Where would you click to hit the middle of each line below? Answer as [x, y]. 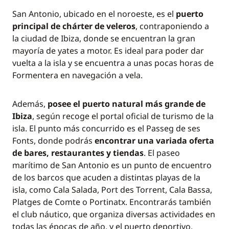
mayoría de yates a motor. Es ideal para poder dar [108, 51]
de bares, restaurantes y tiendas [78, 153]
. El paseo [162, 153]
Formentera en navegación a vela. [77, 75]
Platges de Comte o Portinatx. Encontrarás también [112, 202]
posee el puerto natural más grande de [127, 104]
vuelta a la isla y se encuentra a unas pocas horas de [113, 63]
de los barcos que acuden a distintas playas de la [106, 177]
